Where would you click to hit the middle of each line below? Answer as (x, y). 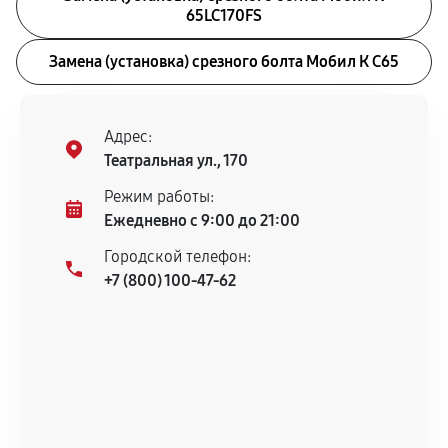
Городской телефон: (177, 256)
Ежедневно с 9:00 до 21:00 (202, 220)
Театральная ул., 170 (176, 160)
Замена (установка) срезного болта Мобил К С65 (224, 61)
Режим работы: (159, 196)
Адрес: (128, 136)
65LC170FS (224, 15)
